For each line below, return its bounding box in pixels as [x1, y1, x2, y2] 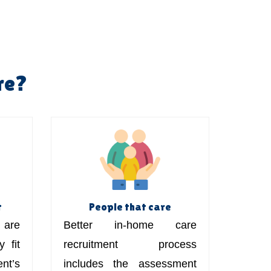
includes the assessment [63, 257, 197, 270]
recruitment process [63, 238, 197, 250]
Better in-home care [63, 218, 197, 231]
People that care [88, 200, 171, 213]
